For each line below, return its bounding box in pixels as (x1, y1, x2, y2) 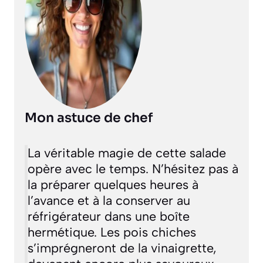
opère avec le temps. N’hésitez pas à (27, 161, 238, 177)
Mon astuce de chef (24, 110, 153, 126)
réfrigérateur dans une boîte (27, 208, 190, 224)
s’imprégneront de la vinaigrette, (27, 240, 217, 256)
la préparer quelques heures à (27, 177, 198, 193)
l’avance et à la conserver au (27, 193, 190, 208)
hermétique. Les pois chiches (27, 224, 196, 240)
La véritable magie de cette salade (27, 145, 226, 161)
